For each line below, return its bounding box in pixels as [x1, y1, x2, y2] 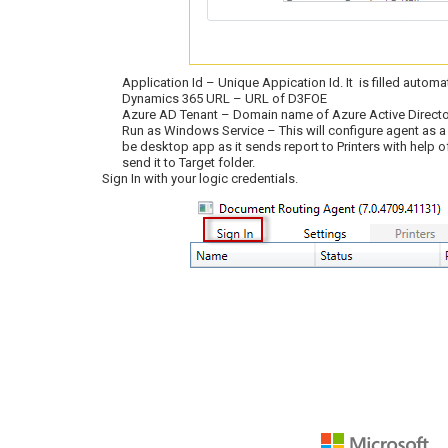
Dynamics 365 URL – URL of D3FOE [122, 91, 327, 106]
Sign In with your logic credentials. [102, 171, 298, 186]
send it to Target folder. [122, 155, 255, 170]
